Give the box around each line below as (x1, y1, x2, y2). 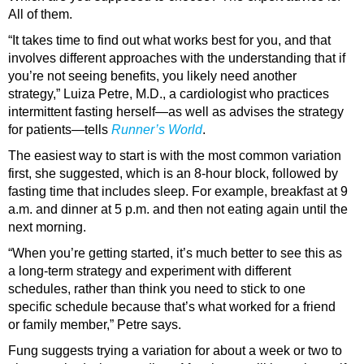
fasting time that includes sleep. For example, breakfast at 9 (8, 184, 348, 198)
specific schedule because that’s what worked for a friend (8, 299, 336, 314)
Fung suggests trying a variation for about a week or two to (8, 343, 342, 357)
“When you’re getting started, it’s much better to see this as (8, 245, 342, 260)
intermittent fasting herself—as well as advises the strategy (8, 104, 344, 119)
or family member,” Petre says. (8, 317, 181, 331)
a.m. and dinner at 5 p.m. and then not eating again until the (8, 201, 348, 216)
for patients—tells (8, 122, 111, 136)
